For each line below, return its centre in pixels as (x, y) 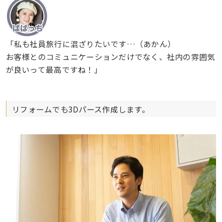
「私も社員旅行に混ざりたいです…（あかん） (91, 43)
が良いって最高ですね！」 (54, 69)
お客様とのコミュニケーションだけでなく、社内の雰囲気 (111, 56)
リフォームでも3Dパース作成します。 (81, 109)
